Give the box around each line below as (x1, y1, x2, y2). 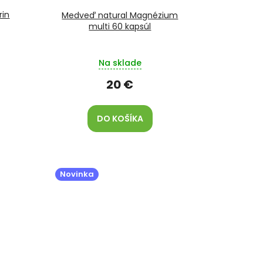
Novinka (59, 168, 94, 180)
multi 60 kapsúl (89, 21, 151, 33)
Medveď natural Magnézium (62, 9, 178, 22)
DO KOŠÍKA (96, 113, 143, 125)
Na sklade (98, 57, 141, 69)
